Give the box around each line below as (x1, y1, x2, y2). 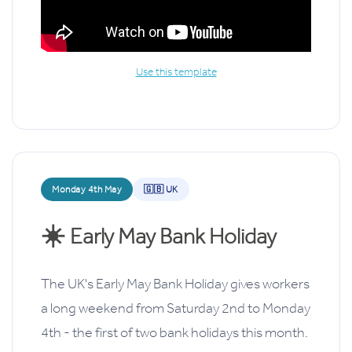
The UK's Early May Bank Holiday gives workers (41, 275, 310, 293)
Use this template (135, 65, 217, 79)
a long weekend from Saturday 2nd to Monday (41, 299, 310, 317)
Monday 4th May (52, 183, 122, 196)
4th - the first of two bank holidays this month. (41, 324, 308, 342)
